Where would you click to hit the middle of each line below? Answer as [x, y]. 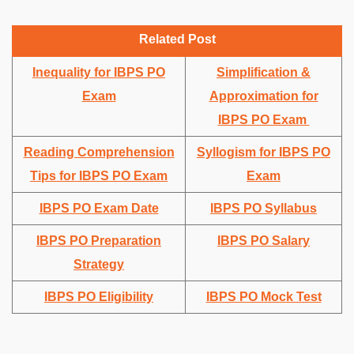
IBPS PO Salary [264, 240]
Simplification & [264, 72]
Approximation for [264, 96]
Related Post [177, 39]
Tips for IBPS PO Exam [99, 175]
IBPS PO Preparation [99, 240]
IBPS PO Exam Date [99, 208]
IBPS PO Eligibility [99, 296]
